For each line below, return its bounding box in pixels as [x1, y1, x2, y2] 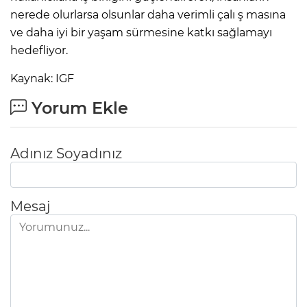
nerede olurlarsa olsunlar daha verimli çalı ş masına [10, 8, 286, 22]
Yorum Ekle [27, 98, 128, 119]
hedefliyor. [10, 44, 68, 58]
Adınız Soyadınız [10, 145, 122, 162]
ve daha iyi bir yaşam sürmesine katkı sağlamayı [10, 26, 272, 40]
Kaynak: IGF [10, 72, 74, 86]
